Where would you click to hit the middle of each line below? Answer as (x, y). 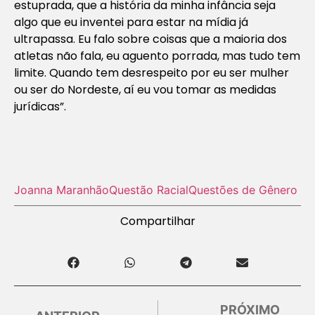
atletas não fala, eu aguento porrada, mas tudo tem (157, 56)
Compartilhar (157, 221)
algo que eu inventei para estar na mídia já (131, 22)
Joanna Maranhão (62, 189)
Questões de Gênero (243, 189)
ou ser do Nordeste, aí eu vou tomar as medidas (145, 89)
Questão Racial (149, 189)
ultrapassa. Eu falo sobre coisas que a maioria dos (150, 39)
